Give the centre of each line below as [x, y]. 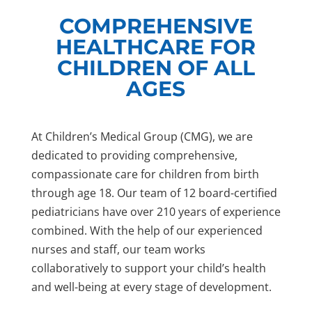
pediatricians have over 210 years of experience [156, 211]
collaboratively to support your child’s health [148, 268]
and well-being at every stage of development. [151, 287]
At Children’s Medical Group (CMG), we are [142, 136]
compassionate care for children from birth [145, 174]
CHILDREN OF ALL [156, 68]
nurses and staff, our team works [118, 249]
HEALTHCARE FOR [156, 47]
